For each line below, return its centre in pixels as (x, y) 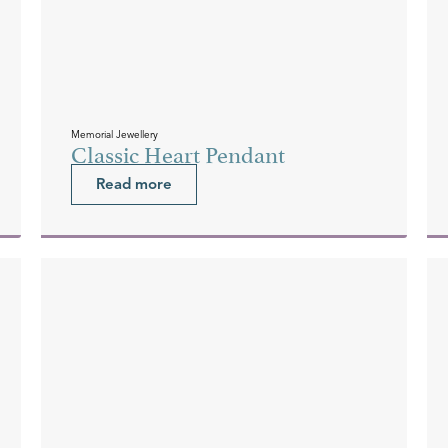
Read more (133, 183)
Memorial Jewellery (114, 134)
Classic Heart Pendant (177, 151)
